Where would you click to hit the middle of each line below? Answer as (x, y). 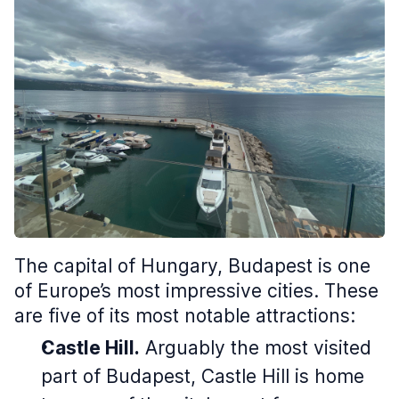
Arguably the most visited (256, 348)
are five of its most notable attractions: (185, 316)
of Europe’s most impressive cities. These (196, 291)
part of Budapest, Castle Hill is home (203, 376)
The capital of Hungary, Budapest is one (192, 266)
